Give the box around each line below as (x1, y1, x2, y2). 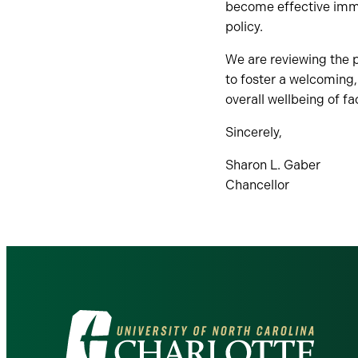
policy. (225, 19, 263, 34)
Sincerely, (225, 125, 282, 140)
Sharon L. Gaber (225, 157, 320, 173)
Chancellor (225, 177, 289, 193)
